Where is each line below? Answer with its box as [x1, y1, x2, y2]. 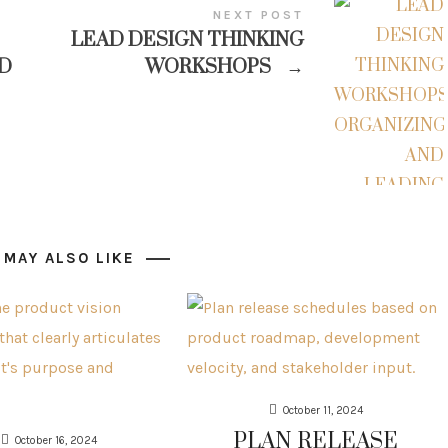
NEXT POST [213, 7, 304, 22]
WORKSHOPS [145, 54, 276, 80]
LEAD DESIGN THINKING [71, 27, 304, 53]
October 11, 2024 [282, 403, 363, 417]
